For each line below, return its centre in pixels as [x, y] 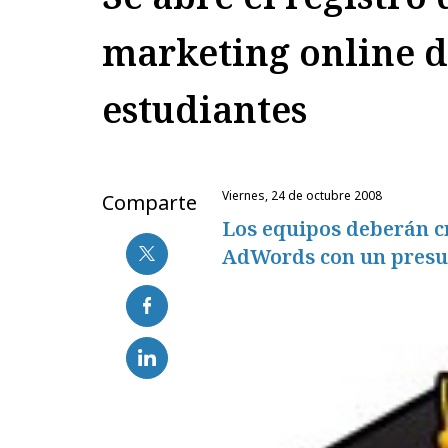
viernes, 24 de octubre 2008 [305, 195]
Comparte [149, 202]
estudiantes [204, 109]
